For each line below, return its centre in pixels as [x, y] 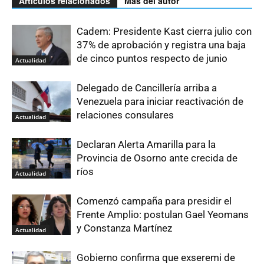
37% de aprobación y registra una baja [161, 44]
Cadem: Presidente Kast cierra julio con [164, 31]
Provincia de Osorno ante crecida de [157, 158]
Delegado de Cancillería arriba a [147, 88]
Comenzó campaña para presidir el [154, 201]
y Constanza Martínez [124, 228]
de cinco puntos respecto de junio [152, 58]
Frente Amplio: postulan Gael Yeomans [163, 214]
